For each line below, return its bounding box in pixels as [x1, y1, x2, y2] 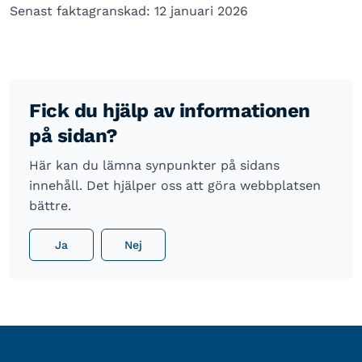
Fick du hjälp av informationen [29, 99, 310, 122]
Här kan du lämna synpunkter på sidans [29, 158, 280, 173]
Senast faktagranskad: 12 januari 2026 [10, 3, 248, 19]
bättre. [29, 198, 71, 213]
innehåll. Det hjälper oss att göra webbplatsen [29, 178, 321, 193]
